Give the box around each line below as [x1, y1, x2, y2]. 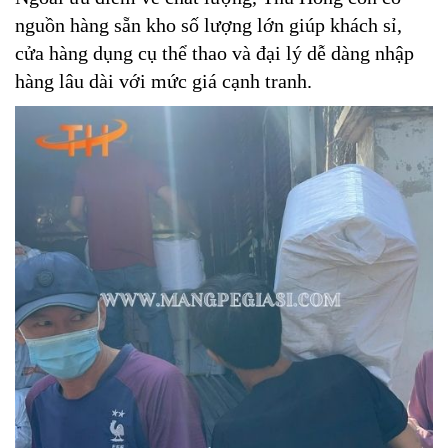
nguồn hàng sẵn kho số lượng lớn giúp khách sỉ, [15, 14, 402, 37]
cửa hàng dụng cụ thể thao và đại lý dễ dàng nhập [15, 42, 414, 65]
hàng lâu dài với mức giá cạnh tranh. [15, 70, 312, 93]
